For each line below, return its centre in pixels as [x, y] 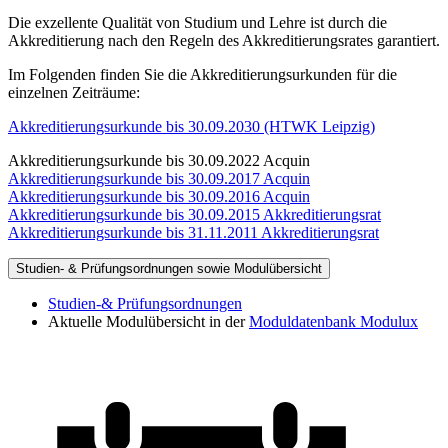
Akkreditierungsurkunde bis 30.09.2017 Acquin [159, 179]
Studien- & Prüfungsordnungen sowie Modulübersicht [169, 269]
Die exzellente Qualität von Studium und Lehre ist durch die [197, 23]
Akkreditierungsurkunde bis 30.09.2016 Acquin [159, 197]
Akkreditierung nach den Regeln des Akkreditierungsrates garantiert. [224, 41]
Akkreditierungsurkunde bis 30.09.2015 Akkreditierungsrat [194, 215]
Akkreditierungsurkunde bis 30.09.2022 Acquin [159, 161]
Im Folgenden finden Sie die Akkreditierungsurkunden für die [202, 75]
